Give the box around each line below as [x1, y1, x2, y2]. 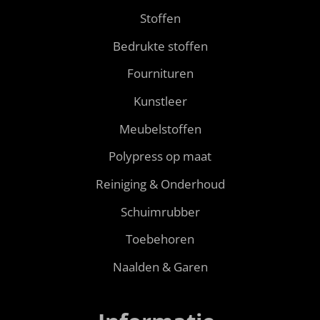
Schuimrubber [120, 203, 200, 220]
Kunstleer [133, 92, 187, 109]
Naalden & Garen [112, 259, 208, 276]
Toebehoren [126, 231, 194, 248]
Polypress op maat [109, 148, 211, 165]
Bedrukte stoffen [112, 37, 208, 54]
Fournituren [126, 65, 194, 82]
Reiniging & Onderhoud [95, 175, 225, 192]
